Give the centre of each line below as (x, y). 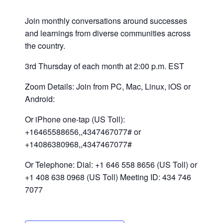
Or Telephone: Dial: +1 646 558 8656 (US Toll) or (111, 165)
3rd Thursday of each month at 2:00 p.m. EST (105, 66)
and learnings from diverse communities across (108, 33)
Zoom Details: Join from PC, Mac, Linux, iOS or (108, 87)
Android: (40, 99)
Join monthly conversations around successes (106, 21)
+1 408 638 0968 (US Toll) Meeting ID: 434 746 (108, 177)
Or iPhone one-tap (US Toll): (75, 119)
